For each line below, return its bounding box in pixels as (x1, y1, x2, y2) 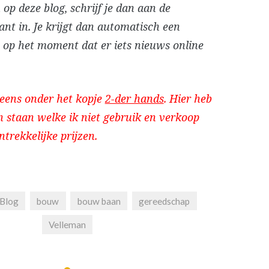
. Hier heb (163, 91, 212, 106)
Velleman (48, 219, 86, 230)
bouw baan (77, 195, 121, 207)
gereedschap (139, 195, 190, 207)
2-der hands (104, 91, 164, 106)
